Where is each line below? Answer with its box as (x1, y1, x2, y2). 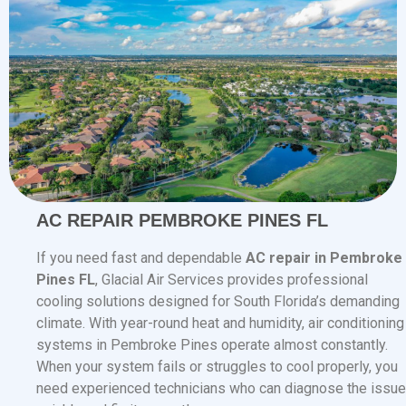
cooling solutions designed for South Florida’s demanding (36, 293, 400, 311)
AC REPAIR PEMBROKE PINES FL (36, 210, 328, 231)
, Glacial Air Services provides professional (95, 271, 368, 289)
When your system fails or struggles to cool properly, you (36, 358, 398, 376)
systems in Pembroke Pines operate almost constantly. (36, 336, 388, 354)
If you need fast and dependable (36, 249, 246, 267)
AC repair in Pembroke (246, 249, 402, 267)
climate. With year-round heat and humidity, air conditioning (36, 314, 404, 333)
